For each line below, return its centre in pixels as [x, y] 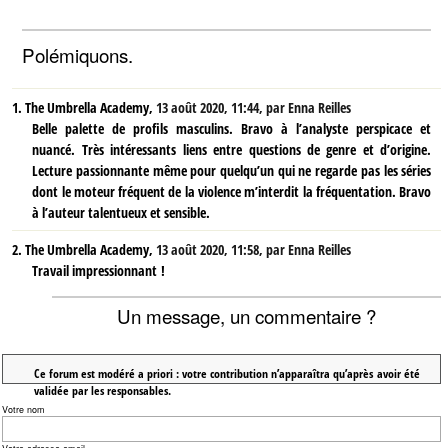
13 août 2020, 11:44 [208, 107]
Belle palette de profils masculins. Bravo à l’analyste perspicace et [232, 128]
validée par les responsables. [102, 389]
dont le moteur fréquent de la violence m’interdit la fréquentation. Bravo [232, 191]
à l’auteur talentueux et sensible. [121, 212]
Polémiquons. [78, 54]
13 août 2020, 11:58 [208, 250]
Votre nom [24, 410]
